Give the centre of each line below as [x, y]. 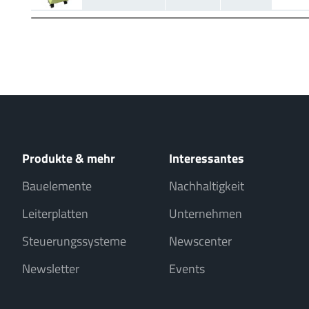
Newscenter [201, 241]
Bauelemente [57, 186]
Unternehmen [206, 213]
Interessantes [207, 158]
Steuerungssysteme [74, 241]
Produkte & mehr [69, 158]
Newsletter [51, 269]
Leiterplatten [55, 213]
